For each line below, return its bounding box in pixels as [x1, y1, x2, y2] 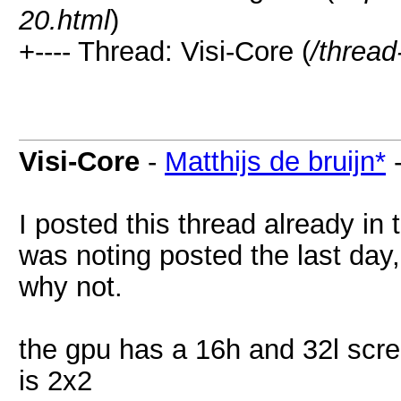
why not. [19, 271, 123, 302]
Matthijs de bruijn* [165, 146, 386, 176]
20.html [19, 4, 110, 35]
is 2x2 [19, 365, 92, 396]
